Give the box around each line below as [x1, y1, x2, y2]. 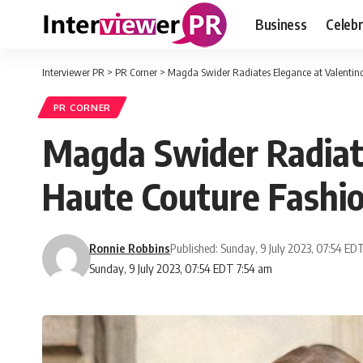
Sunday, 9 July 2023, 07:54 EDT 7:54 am [89, 261, 273, 276]
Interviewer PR [42, 66, 105, 79]
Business [255, 15, 307, 33]
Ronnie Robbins [89, 241, 171, 256]
